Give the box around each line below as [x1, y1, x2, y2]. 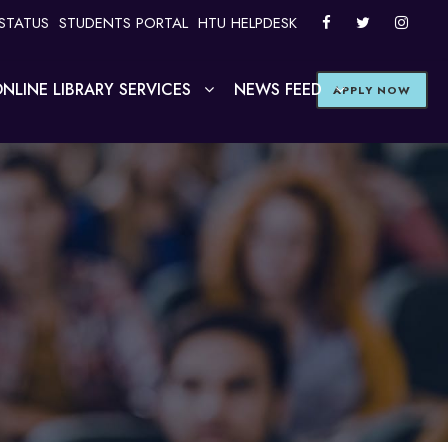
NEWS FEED [233, 78, 322, 101]
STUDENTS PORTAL [59, 12, 188, 34]
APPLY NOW [333, 82, 411, 98]
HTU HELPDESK [198, 12, 297, 34]
